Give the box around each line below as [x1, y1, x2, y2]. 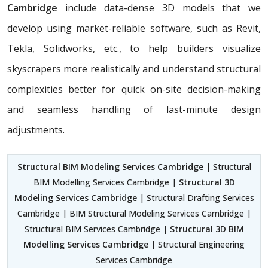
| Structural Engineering [148, 239, 245, 251]
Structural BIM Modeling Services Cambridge [17, 161, 203, 173]
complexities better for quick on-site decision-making [7, 83, 261, 96]
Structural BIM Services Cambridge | [24, 223, 170, 235]
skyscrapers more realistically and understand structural [7, 62, 261, 76]
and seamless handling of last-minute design [7, 103, 261, 117]
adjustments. [7, 123, 65, 137]
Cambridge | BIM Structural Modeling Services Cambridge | [17, 208, 251, 220]
